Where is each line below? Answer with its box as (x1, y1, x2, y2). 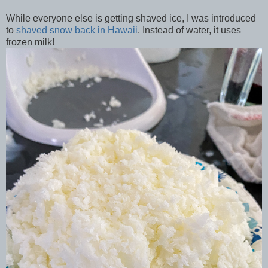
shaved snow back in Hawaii (16, 25, 138, 35)
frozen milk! (6, 36, 54, 47)
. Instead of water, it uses (138, 25, 241, 35)
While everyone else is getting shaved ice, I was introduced (6, 13, 256, 23)
